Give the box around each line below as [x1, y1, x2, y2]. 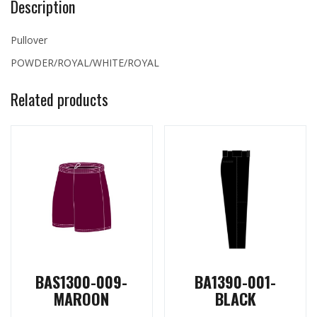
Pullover [11, 33, 47, 47]
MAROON [54, 287, 110, 311]
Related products [11, 87, 108, 110]
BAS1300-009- [35, 270, 128, 294]
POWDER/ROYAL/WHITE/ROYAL [11, 55, 159, 69]
